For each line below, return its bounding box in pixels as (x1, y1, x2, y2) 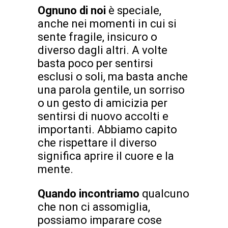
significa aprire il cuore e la (38, 149, 174, 162)
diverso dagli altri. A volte (38, 43, 167, 56)
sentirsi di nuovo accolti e (38, 109, 168, 123)
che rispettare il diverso (38, 136, 157, 149)
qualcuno (142, 187, 189, 200)
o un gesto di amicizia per (38, 96, 167, 109)
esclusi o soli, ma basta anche (38, 70, 188, 83)
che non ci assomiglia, (38, 200, 150, 213)
